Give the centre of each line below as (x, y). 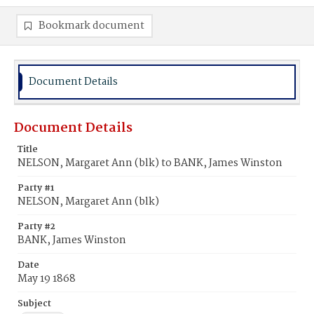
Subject (34, 304)
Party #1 (36, 188)
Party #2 (36, 227)
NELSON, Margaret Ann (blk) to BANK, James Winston (150, 163)
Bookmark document (91, 26)
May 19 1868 (47, 279)
